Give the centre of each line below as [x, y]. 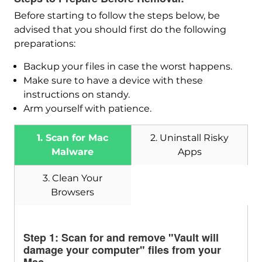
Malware [73, 152]
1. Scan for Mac [73, 138]
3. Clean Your [73, 178]
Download [114, 187]
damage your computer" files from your [122, 250]
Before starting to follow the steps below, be [117, 16]
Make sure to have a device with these [113, 81]
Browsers [73, 192]
